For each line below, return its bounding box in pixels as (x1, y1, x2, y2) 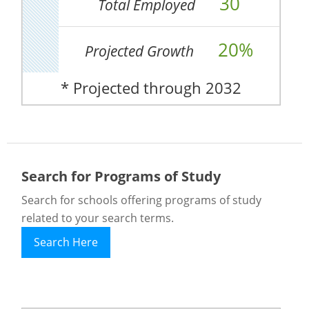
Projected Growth (84, 41, 197, 61)
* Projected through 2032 (60, 78, 241, 99)
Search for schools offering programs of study (21, 192, 261, 208)
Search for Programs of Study (21, 167, 221, 186)
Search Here (33, 234, 98, 250)
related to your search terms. (21, 210, 174, 226)
